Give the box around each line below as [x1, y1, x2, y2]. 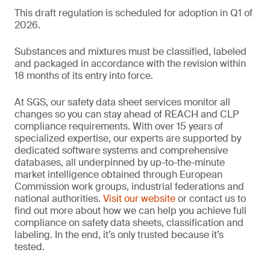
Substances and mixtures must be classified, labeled [14, 45, 246, 58]
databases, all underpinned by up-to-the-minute [14, 156, 225, 169]
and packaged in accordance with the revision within [14, 57, 246, 70]
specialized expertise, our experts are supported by [14, 132, 241, 145]
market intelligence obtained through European [14, 168, 222, 181]
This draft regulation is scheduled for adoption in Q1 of [14, 7, 253, 19]
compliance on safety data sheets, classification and [14, 216, 243, 229]
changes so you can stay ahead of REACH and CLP [14, 108, 239, 121]
